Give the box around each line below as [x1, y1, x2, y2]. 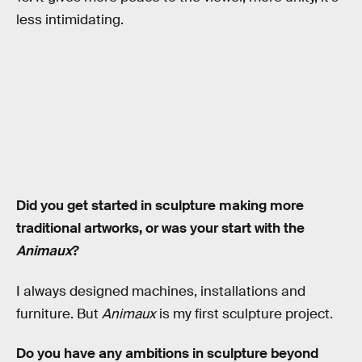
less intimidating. [16, 11, 124, 28]
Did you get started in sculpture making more [16, 197, 304, 215]
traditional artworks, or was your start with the [16, 220, 305, 238]
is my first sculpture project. [156, 305, 333, 322]
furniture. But [16, 305, 102, 322]
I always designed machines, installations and [16, 282, 305, 300]
